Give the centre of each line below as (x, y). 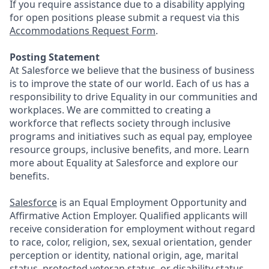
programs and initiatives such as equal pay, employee (131, 136)
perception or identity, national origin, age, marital (124, 255)
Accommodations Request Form (83, 31)
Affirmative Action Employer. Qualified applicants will (128, 216)
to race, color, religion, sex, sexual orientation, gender (131, 242)
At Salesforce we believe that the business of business (132, 70)
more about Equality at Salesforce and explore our (124, 163)
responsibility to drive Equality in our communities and (134, 97)
